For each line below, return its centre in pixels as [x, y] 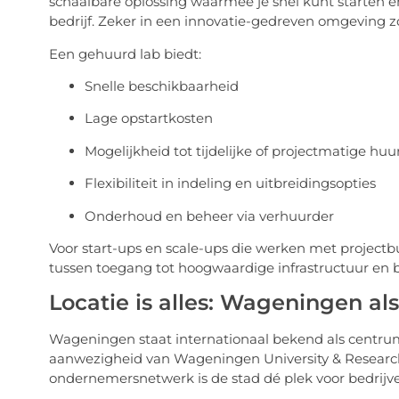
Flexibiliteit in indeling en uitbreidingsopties [230, 183]
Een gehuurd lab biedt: [125, 53]
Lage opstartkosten [148, 118]
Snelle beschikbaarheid [161, 85]
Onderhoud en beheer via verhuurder [209, 216]
